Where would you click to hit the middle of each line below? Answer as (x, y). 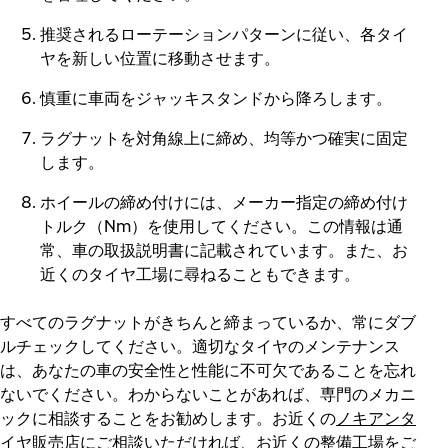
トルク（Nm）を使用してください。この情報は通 (221, 226)
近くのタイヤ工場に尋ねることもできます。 (200, 274)
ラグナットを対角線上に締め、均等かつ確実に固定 (224, 138)
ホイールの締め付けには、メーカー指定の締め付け (224, 202)
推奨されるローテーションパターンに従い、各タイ (224, 34)
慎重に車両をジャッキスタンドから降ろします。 (216, 98)
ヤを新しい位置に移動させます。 (160, 58)
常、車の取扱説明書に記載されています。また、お (224, 250)
